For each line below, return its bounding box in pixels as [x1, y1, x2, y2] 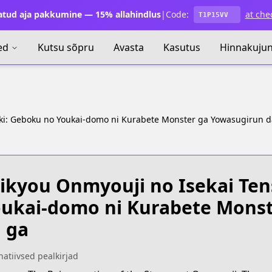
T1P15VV [198, 10, 228, 19]
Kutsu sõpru [38, 41, 94, 54]
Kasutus [163, 41, 200, 54]
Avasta [114, 41, 144, 54]
